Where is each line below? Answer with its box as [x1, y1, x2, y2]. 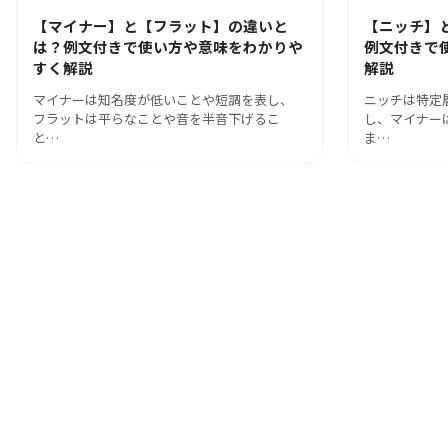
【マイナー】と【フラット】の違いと [33, 15, 288, 37]
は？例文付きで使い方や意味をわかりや [33, 36, 303, 58]
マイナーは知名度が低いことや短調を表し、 [33, 90, 293, 110]
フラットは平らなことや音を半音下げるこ [33, 109, 280, 129]
